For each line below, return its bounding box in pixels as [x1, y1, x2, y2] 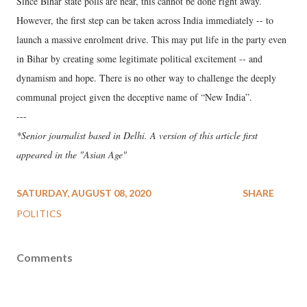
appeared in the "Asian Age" [16, 147, 127, 161]
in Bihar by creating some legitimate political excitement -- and [16, 51, 262, 65]
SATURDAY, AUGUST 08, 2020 [16, 186, 151, 199]
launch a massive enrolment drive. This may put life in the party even [16, 32, 286, 46]
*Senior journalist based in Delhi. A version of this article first [16, 128, 258, 142]
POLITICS [16, 207, 62, 219]
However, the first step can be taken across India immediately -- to [16, 13, 273, 27]
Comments [16, 250, 73, 264]
